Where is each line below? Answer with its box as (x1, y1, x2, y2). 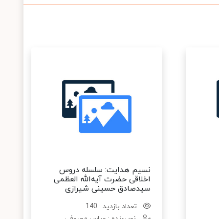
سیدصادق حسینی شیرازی (65, 183, 151, 194)
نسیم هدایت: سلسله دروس (59, 165, 151, 175)
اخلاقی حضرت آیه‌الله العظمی (54, 174, 151, 185)
